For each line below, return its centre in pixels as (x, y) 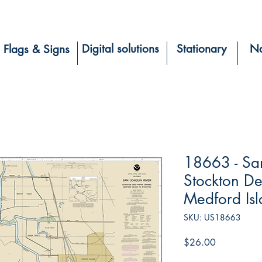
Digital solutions (120, 49)
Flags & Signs (37, 49)
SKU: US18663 (212, 217)
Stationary (201, 49)
